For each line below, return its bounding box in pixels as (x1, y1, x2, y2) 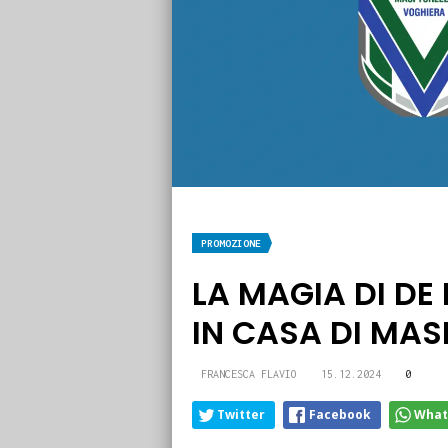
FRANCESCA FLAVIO (201, 368, 297, 381)
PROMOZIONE (201, 238, 261, 250)
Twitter (217, 406, 265, 424)
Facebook (309, 406, 371, 424)
